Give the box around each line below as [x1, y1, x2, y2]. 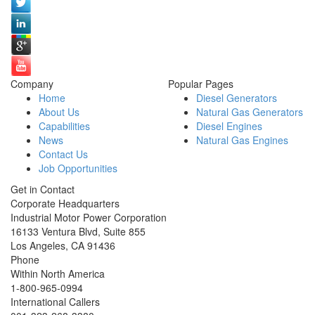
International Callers [11, 295, 100, 309]
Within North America [11, 266, 105, 281]
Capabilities [39, 119, 90, 133]
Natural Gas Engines [196, 133, 288, 147]
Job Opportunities [39, 161, 117, 175]
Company [11, 77, 53, 91]
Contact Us [39, 147, 88, 161]
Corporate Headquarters [11, 196, 120, 210]
